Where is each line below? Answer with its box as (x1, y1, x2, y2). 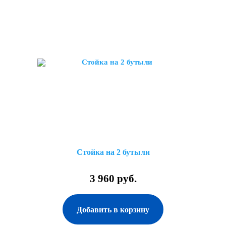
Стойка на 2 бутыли (76, 148, 150, 156)
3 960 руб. (89, 173, 137, 185)
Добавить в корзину (77, 205, 149, 214)
